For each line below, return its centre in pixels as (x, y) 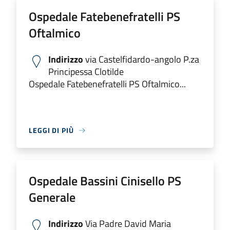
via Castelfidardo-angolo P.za (141, 59)
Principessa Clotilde (86, 72)
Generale (52, 197)
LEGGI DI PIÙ (51, 130)
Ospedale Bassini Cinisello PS (105, 181)
